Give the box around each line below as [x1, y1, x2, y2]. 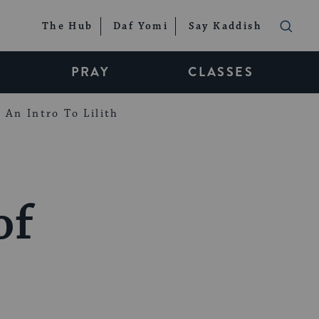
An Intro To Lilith [5, 106, 119, 120]
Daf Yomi [113, 20, 169, 33]
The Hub [41, 20, 93, 33]
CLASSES [188, 63, 253, 81]
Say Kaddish [188, 20, 262, 33]
